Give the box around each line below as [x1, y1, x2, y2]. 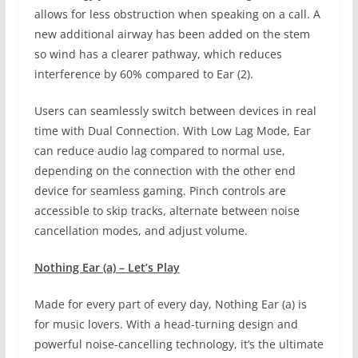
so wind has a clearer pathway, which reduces [34, 46, 282, 62]
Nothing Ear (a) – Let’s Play [34, 260, 180, 276]
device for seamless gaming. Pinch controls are [34, 183, 286, 199]
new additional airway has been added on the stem [34, 26, 310, 42]
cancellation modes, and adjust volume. [34, 223, 248, 239]
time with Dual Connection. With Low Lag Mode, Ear [34, 123, 311, 139]
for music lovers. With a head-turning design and [34, 316, 298, 332]
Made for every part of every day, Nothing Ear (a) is [34, 296, 307, 312]
